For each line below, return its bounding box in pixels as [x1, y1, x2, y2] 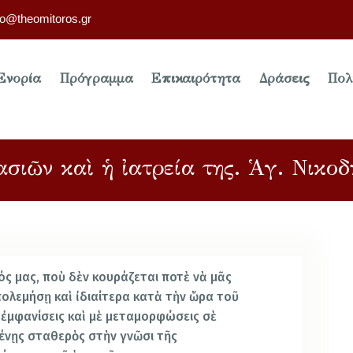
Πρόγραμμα [59, 70, 133, 87]
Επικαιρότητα [151, 70, 241, 87]
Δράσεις [258, 70, 310, 87]
